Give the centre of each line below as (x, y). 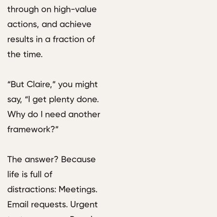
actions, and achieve (49, 25)
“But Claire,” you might (53, 85)
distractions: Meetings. (52, 190)
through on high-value (52, 10)
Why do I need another (54, 115)
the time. (25, 55)
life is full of (30, 175)
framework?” (33, 130)
